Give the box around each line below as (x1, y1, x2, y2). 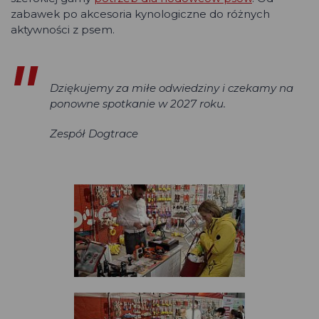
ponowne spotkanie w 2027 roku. (50, 97, 226, 111)
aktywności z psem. (11, 23, 115, 37)
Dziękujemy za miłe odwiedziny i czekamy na (50, 81, 293, 95)
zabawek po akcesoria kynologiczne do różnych (11, 7, 270, 21)
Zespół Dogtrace (50, 127, 138, 141)
